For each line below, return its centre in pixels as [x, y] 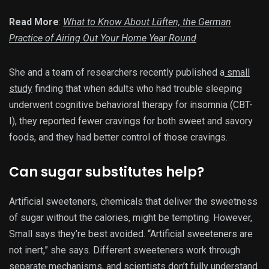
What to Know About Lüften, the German [147, 22]
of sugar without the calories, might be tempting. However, [131, 217]
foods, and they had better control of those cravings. [118, 137]
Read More [34, 22]
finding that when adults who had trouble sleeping [137, 88]
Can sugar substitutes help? [107, 172]
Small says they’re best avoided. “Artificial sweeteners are [131, 234]
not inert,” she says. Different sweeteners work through [125, 250]
